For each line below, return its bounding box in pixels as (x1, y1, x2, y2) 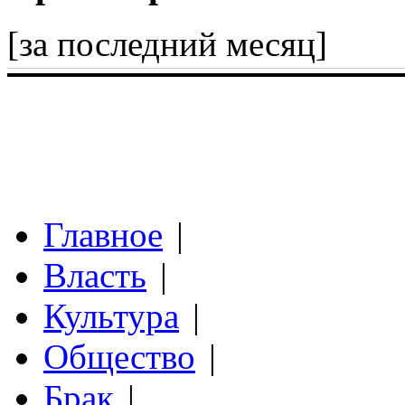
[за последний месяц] (7, 24, 327, 63)
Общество (43, 336, 195, 376)
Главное (43, 214, 163, 254)
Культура (43, 296, 179, 335)
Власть (43, 255, 146, 295)
